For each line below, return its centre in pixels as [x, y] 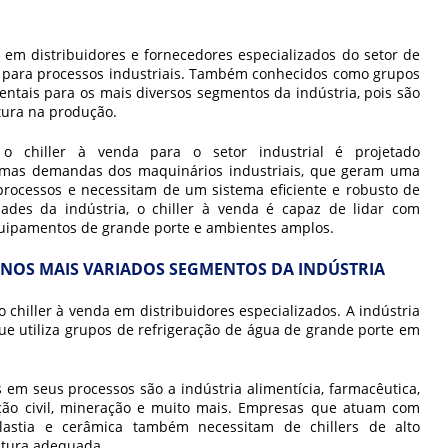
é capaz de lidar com [339, 208]
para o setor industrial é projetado [279, 151]
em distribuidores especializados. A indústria [265, 310]
